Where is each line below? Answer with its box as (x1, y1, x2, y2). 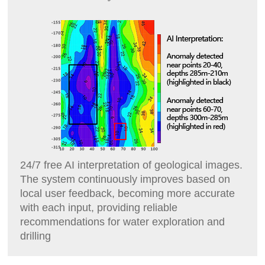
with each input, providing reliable (20, 202, 178, 214)
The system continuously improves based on (20, 173, 231, 186)
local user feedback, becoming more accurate (20, 188, 235, 200)
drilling (20, 230, 51, 243)
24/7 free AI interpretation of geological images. (20, 159, 243, 172)
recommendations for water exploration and (20, 216, 225, 228)
